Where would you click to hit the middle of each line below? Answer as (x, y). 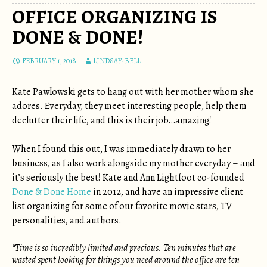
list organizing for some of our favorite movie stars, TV (122, 206)
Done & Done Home (52, 192)
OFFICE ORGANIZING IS (115, 17)
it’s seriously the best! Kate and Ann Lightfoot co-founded (128, 178)
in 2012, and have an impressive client (167, 192)
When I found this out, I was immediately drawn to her (121, 149)
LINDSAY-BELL (117, 61)
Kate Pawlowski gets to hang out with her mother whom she (133, 92)
